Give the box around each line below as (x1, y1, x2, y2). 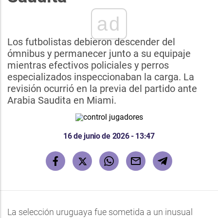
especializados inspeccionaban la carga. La (7, 71, 194, 83)
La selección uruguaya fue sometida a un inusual (7, 207, 193, 217)
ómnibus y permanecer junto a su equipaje (7, 48, 191, 59)
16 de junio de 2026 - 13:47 (63, 131, 155, 141)
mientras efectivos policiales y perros (7, 59, 169, 71)
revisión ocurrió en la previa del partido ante (7, 83, 197, 94)
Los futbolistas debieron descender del (7, 36, 175, 48)
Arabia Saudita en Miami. (7, 94, 116, 106)
